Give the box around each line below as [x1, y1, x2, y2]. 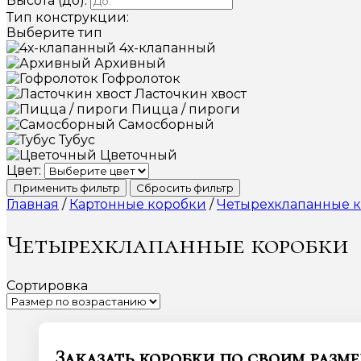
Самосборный [118, 117, 214, 132]
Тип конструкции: [6, 10, 129, 25]
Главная [6, 197, 59, 212]
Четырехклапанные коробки [6, 229, 349, 261]
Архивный [94, 56, 166, 71]
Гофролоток [102, 71, 180, 86]
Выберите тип [6, 25, 102, 40]
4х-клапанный [119, 40, 216, 56]
